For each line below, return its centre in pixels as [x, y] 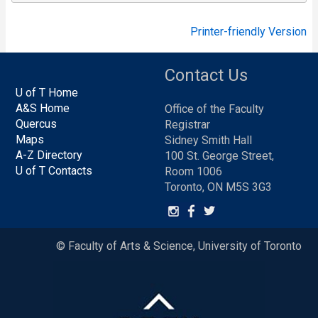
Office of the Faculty [214, 109]
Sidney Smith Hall [208, 141]
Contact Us [206, 76]
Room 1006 [193, 172]
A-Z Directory [49, 155]
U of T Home [47, 93]
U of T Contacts [54, 171]
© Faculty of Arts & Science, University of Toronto [179, 246]
